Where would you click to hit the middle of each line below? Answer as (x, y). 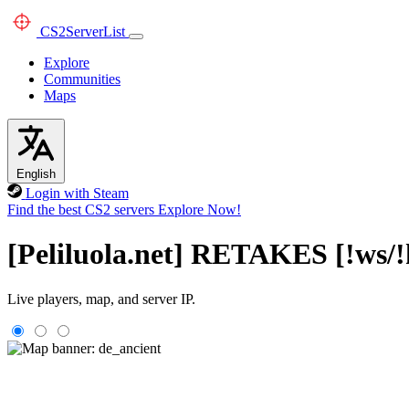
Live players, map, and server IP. (101, 299)
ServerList (95, 31)
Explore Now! (199, 210)
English (36, 174)
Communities (82, 79)
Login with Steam (77, 193)
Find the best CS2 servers (81, 210)
